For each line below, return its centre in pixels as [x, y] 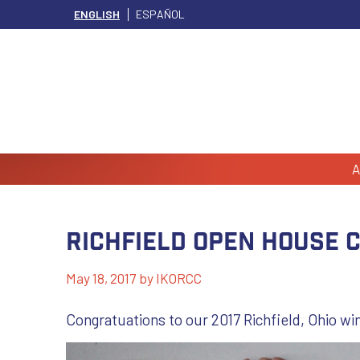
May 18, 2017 [101, 278]
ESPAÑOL [160, 14]
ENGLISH [97, 14]
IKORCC [179, 278]
